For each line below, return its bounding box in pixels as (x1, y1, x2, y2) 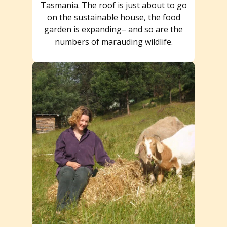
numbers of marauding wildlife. (54, 35, 173, 47)
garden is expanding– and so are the (44, 23, 183, 35)
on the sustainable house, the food (47, 11, 180, 23)
